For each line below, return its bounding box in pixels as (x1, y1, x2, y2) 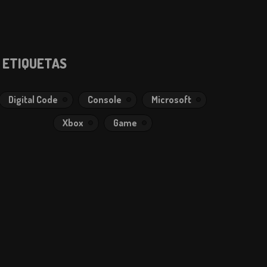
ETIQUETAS (2, 55, 67, 72)
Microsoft (151, 94, 191, 105)
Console (87, 94, 122, 105)
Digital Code (8, 94, 58, 105)
